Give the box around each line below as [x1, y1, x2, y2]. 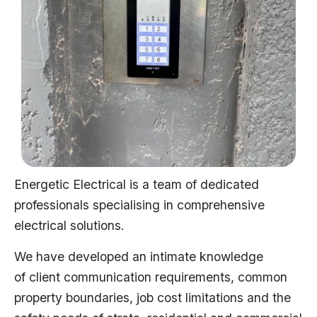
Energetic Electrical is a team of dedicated [14, 176, 259, 192]
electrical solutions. [14, 217, 128, 233]
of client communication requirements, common [14, 269, 287, 284]
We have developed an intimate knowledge [14, 248, 263, 264]
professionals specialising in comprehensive [14, 197, 265, 212]
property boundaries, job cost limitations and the [14, 289, 291, 305]
